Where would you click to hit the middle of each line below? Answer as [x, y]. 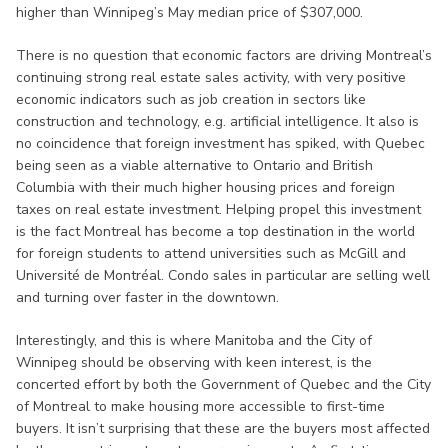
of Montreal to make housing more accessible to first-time [200, 406]
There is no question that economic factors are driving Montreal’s [224, 55]
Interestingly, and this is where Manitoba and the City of [194, 340]
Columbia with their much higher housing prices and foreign [205, 187]
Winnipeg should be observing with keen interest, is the [194, 362]
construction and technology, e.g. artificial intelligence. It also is [217, 121]
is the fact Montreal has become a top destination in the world [215, 231]
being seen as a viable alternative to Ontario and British [194, 165]
